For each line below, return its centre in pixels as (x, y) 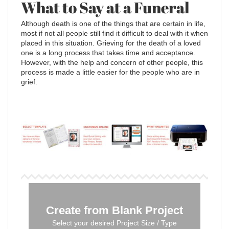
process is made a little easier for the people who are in (110, 72)
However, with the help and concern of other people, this (112, 63)
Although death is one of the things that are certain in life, (113, 24)
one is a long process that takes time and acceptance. (108, 53)
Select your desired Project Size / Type (114, 223)
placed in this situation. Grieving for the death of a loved (111, 43)
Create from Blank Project (114, 211)
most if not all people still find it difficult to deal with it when (114, 33)
